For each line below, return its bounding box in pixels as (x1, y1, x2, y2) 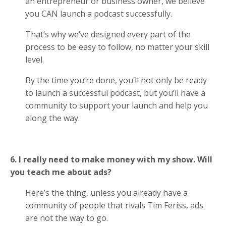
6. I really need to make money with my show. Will (10, 153, 212, 165)
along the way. (25, 112, 80, 124)
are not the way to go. (25, 212, 108, 223)
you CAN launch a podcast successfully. (25, 8, 172, 19)
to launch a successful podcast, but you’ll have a (25, 87, 205, 98)
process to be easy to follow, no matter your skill (25, 41, 209, 52)
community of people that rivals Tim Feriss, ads (25, 199, 203, 211)
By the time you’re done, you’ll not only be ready (25, 74, 207, 86)
